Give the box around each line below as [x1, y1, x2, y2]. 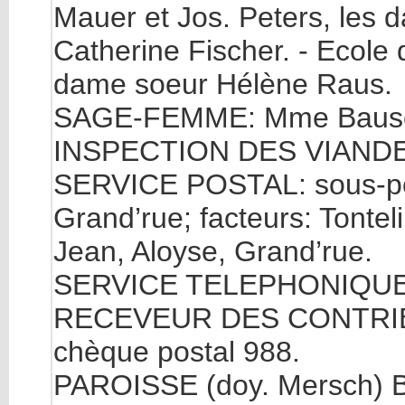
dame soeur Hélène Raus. [53, 68, 392, 100]
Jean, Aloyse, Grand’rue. [53, 235, 372, 268]
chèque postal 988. [53, 335, 300, 368]
